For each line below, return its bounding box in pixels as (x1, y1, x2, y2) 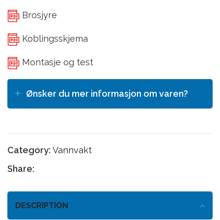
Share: (7, 163, 34, 174)
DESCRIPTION (15, 200, 68, 210)
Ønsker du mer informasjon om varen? (26, 88, 188, 99)
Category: (7, 144, 51, 155)
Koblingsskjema (20, 33, 88, 44)
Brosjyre (20, 9, 57, 20)
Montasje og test (20, 56, 93, 67)
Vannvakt (53, 144, 92, 155)
